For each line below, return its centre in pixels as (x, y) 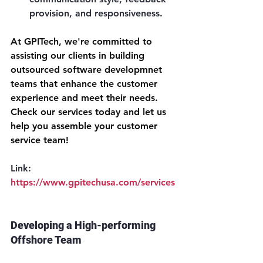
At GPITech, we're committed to (83, 42)
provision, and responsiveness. (96, 14)
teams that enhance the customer (85, 84)
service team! (40, 140)
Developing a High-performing (84, 225)
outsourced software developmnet (88, 70)
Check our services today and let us (90, 112)
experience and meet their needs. (86, 98)
